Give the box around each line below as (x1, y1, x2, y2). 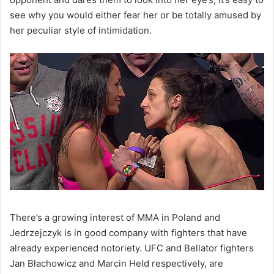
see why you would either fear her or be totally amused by (10, 9, 261, 21)
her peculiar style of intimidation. (10, 24, 152, 37)
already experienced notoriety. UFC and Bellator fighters (10, 242, 254, 254)
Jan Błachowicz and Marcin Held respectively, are (10, 257, 223, 270)
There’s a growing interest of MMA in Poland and (10, 212, 220, 224)
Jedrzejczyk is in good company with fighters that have (10, 227, 247, 239)
